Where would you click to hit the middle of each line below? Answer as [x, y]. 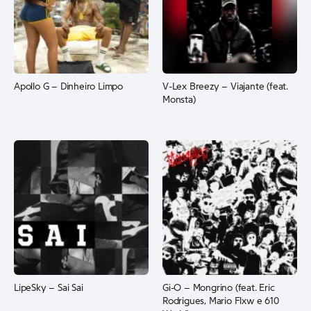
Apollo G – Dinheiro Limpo [68, 87]
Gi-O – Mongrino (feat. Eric [219, 288]
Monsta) [179, 100]
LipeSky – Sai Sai [49, 288]
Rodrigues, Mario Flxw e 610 [221, 301]
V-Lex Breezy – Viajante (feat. [226, 87]
